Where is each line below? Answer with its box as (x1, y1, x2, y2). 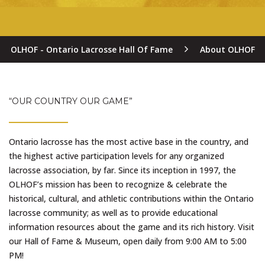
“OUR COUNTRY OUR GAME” (9, 96, 132, 106)
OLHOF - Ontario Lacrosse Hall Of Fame (10, 44, 173, 55)
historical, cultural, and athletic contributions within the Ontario (9, 193, 254, 204)
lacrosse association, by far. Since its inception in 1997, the (9, 164, 236, 176)
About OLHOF (199, 44, 255, 55)
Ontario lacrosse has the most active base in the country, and (9, 136, 248, 147)
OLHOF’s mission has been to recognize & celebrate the (9, 179, 227, 190)
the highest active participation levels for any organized (9, 150, 224, 161)
